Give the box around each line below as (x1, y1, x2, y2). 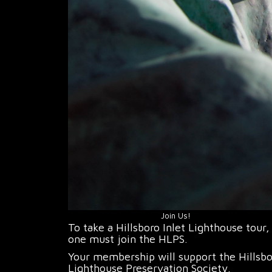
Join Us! (160, 210, 191, 220)
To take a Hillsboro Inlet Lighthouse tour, (68, 220, 270, 234)
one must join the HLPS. (68, 232, 188, 245)
